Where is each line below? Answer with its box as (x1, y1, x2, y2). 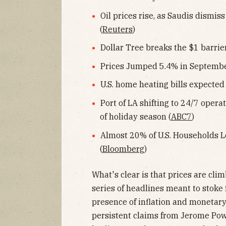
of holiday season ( (100, 111, 171, 122)
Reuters (102, 24, 133, 34)
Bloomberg (102, 143, 144, 154)
